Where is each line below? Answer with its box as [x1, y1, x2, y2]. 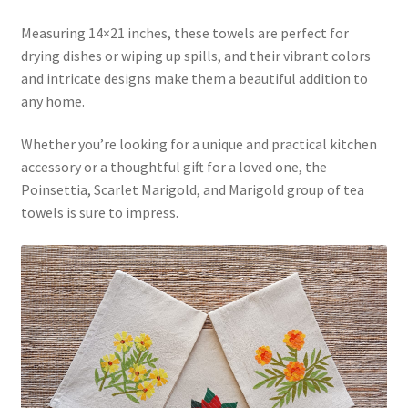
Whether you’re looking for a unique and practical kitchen [20, 135, 377, 154]
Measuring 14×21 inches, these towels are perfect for [20, 23, 349, 42]
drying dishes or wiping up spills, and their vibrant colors [20, 46, 371, 65]
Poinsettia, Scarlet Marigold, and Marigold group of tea [20, 180, 364, 199]
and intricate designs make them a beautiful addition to [20, 68, 368, 87]
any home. [20, 91, 85, 110]
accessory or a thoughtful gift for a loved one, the [20, 158, 327, 177]
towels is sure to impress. [20, 203, 178, 222]
